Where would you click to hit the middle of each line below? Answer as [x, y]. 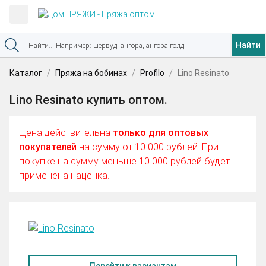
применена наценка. [64, 175]
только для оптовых [161, 133]
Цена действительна [66, 133]
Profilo [152, 73]
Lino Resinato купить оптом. [88, 100]
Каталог [26, 73]
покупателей [48, 147]
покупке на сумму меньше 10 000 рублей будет [124, 161]
